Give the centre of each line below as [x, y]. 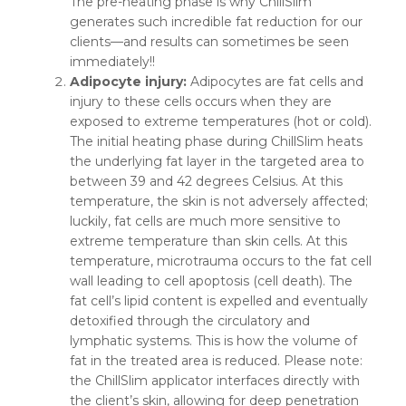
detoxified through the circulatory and [190, 321]
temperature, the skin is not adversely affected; [219, 202]
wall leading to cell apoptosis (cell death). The [212, 281]
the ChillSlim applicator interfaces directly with [215, 381]
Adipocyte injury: [130, 82]
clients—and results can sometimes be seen [210, 42]
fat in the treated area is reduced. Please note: [217, 361]
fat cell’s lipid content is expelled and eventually [219, 301]
